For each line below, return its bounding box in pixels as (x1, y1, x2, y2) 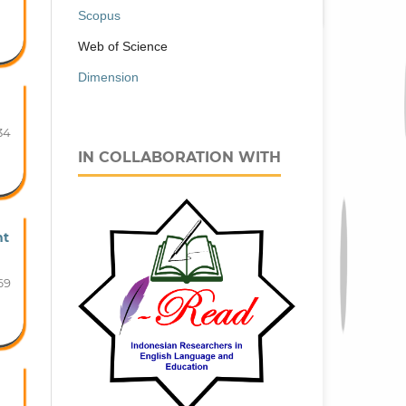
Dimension (78, 69, 139, 84)
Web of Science (78, 38, 168, 53)
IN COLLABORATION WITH (78, 148, 281, 166)
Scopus (78, 8, 121, 24)
